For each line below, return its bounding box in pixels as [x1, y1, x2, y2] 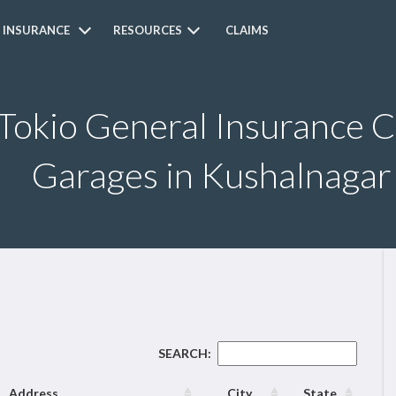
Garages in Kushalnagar [31, 154, 392, 196]
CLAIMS [225, 23, 270, 37]
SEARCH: [158, 346, 211, 361]
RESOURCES [113, 23, 183, 37]
